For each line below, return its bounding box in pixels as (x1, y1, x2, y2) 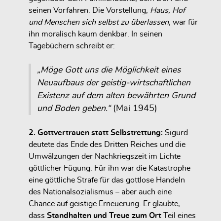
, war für (169, 18, 198, 26)
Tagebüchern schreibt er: (29, 41, 115, 50)
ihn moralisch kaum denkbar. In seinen (29, 30, 162, 38)
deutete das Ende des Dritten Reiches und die (29, 140, 185, 148)
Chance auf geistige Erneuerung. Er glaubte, (29, 199, 180, 208)
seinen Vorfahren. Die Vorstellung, (29, 6, 150, 14)
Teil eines (161, 211, 196, 220)
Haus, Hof (150, 6, 185, 14)
